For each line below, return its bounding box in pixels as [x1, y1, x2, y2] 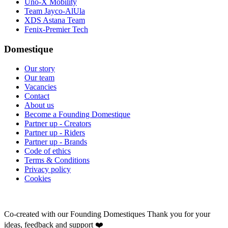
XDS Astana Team [24, 16, 85, 24]
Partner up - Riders [24, 128, 85, 137]
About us [24, 101, 54, 110]
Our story [24, 64, 55, 73]
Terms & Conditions [24, 156, 90, 165]
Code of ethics [24, 147, 71, 156]
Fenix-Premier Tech [24, 25, 88, 34]
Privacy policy [24, 165, 71, 174]
